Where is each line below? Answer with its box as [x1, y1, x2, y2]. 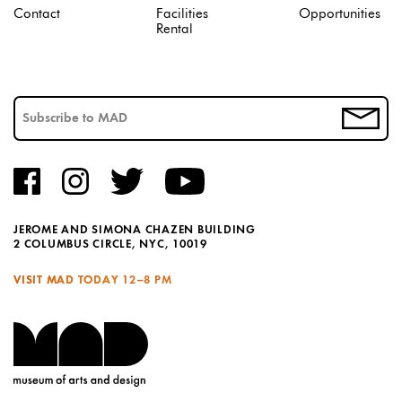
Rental [156, 22, 193, 37]
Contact [13, 7, 60, 22]
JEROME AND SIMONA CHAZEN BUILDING [13, 224, 256, 237]
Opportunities [299, 7, 380, 22]
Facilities [156, 7, 208, 22]
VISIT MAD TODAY [13, 275, 119, 287]
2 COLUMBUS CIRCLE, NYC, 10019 [13, 239, 207, 251]
